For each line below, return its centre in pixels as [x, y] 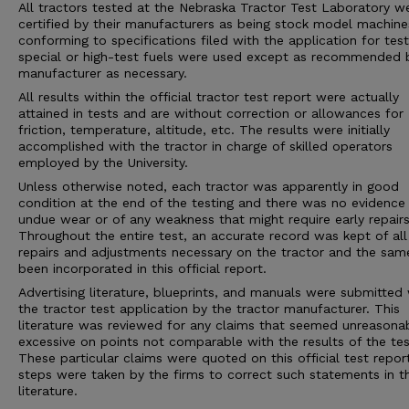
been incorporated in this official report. [142, 268]
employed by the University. [103, 163]
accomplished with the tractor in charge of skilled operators [205, 146]
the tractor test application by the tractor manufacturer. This [209, 309]
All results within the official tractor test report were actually [209, 97]
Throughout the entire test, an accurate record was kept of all [213, 236]
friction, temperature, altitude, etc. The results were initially [204, 130]
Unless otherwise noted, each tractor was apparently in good [209, 186]
